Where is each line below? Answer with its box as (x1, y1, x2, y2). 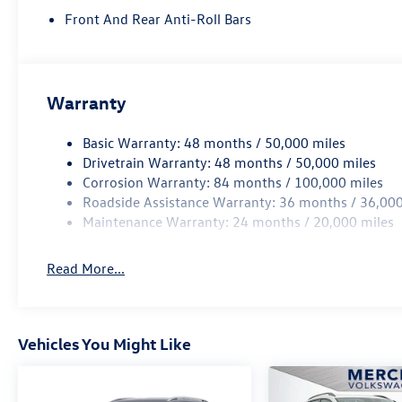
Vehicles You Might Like (18, 332, 191, 354)
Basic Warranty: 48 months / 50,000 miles (83, 133, 346, 152)
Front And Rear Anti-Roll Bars (65, 9, 252, 28)
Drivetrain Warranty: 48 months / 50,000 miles (83, 153, 377, 171)
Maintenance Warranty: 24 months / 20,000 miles (83, 212, 395, 231)
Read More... (47, 258, 126, 277)
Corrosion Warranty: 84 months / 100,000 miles (83, 172, 384, 191)
